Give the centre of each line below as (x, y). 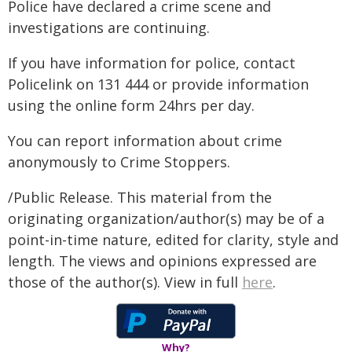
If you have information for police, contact (152, 63)
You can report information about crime (145, 141)
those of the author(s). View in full (125, 282)
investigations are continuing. (109, 27)
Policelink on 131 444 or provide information (158, 84)
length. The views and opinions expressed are (162, 261)
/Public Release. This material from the (140, 197)
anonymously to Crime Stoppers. (119, 162)
